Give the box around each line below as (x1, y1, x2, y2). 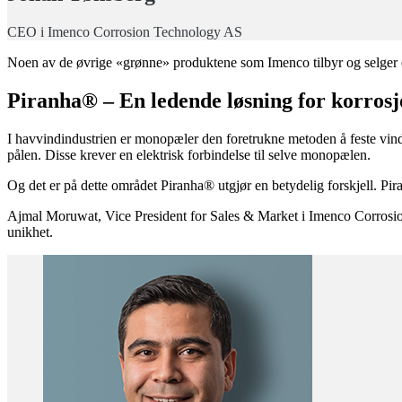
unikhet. (7, 224, 53, 240)
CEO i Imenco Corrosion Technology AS (7, 24, 242, 40)
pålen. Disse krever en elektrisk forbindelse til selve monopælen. (7, 147, 371, 162)
